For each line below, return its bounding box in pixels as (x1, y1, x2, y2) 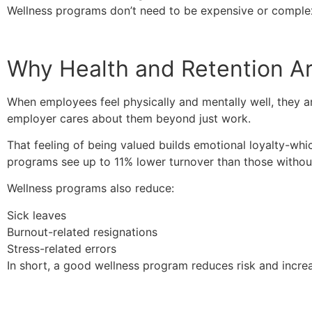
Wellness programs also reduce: (7, 181, 174, 196)
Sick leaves (7, 208, 66, 222)
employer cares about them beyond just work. (7, 111, 251, 125)
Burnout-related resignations (7, 224, 157, 239)
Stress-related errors (7, 241, 116, 256)
